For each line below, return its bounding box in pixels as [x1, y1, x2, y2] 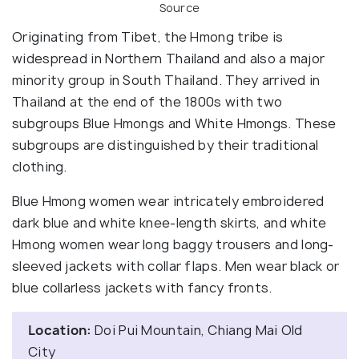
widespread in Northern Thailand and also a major [12, 49, 325, 67]
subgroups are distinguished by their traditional [12, 135, 319, 154]
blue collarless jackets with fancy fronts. [12, 278, 272, 296]
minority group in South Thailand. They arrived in [12, 71, 321, 89]
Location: [28, 321, 95, 339]
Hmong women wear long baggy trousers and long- [12, 235, 334, 253]
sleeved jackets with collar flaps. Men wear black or [12, 256, 340, 275]
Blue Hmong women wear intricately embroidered [12, 192, 325, 210]
